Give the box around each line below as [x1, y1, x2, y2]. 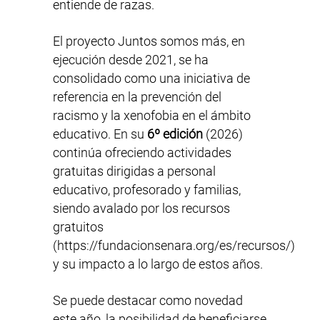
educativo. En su [53, 126, 147, 142]
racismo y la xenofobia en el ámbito [53, 108, 251, 124]
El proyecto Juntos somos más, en [53, 34, 245, 49]
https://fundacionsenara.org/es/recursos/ [57, 238, 291, 254]
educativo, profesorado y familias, [53, 182, 241, 198]
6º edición [147, 126, 203, 142]
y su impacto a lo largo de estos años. [53, 256, 263, 272]
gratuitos [53, 219, 104, 235]
